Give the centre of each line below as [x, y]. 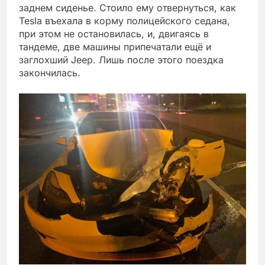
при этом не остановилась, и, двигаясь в [114, 33]
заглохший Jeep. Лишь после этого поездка [121, 59]
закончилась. [50, 72]
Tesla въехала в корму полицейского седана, [125, 20]
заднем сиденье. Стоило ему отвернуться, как [127, 7]
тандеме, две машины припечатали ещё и [115, 46]
